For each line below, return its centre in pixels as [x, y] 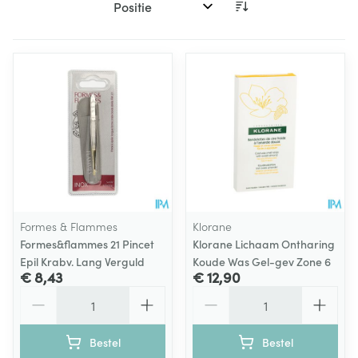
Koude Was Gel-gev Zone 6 [262, 261]
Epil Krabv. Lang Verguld [82, 261]
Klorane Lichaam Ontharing [264, 244]
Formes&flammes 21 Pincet [87, 244]
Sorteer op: [138, 13]
